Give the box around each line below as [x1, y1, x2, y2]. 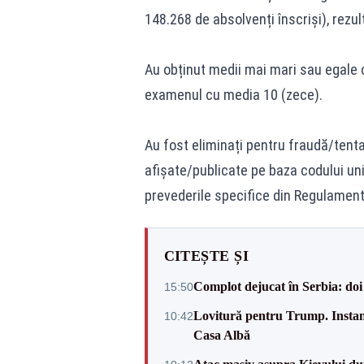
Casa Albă [193, 328, 250, 343]
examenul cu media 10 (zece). [144, 86, 323, 104]
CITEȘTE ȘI [163, 248, 249, 265]
